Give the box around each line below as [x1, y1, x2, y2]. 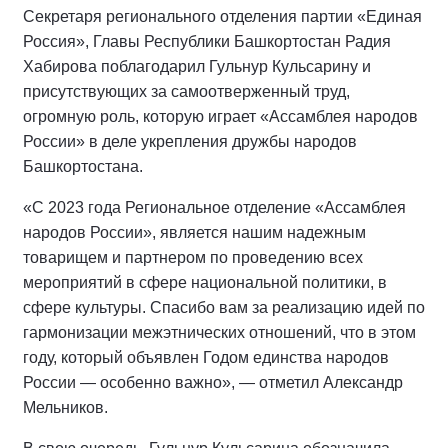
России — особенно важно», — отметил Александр [23, 374, 403, 392]
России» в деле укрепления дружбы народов [23, 133, 357, 151]
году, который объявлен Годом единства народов [23, 349, 389, 367]
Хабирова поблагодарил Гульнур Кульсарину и [23, 58, 371, 76]
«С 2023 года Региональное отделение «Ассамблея [23, 199, 406, 217]
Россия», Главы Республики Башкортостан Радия [23, 33, 391, 51]
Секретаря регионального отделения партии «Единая [23, 8, 422, 26]
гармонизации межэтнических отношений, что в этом [23, 324, 416, 342]
